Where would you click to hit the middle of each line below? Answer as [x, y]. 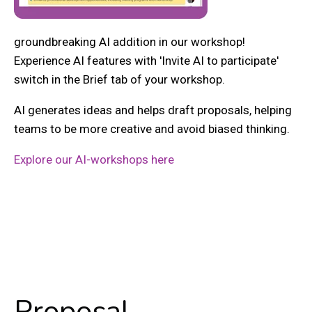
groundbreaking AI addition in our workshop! [130, 41]
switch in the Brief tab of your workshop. [119, 79]
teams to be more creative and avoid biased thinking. [153, 128]
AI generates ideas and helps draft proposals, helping [153, 110]
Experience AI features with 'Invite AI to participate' [146, 60]
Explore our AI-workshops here [94, 159]
